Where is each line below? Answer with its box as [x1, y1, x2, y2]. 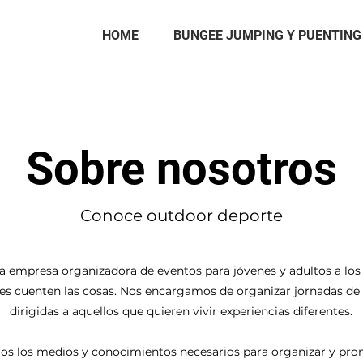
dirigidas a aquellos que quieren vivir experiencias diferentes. [10, 304, 352, 318]
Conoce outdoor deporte [79, 206, 283, 225]
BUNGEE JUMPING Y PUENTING [173, 28, 361, 43]
